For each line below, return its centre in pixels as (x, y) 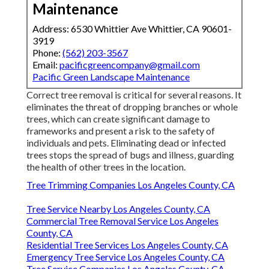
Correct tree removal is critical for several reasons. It (134, 95)
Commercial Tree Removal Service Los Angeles (122, 221)
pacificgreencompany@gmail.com (130, 65)
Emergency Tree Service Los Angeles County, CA (125, 257)
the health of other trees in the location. (106, 167)
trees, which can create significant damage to (118, 119)
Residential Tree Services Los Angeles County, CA (127, 245)
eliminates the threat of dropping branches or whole (132, 107)
